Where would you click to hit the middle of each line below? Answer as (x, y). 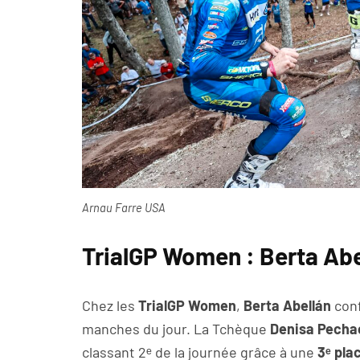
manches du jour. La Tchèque (176, 329)
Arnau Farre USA (124, 208)
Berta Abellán (287, 306)
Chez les (110, 306)
